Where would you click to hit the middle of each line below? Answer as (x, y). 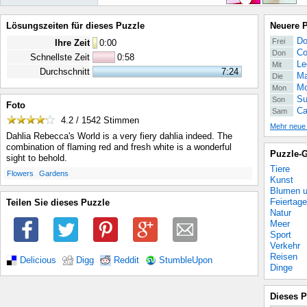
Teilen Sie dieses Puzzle (58, 203)
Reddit (126, 260)
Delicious (38, 260)
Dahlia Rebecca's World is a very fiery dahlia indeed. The (119, 136)
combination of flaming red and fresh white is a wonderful (119, 147)
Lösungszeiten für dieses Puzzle (75, 26)
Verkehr (285, 246)
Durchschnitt (65, 72)
